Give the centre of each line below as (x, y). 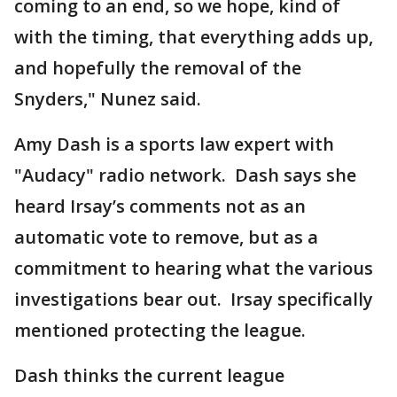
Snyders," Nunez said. (110, 99)
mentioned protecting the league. (162, 330)
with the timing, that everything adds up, (194, 37)
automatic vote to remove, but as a (166, 237)
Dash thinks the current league (149, 375)
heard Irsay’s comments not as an (160, 206)
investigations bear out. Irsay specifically (194, 299)
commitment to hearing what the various (194, 268)
